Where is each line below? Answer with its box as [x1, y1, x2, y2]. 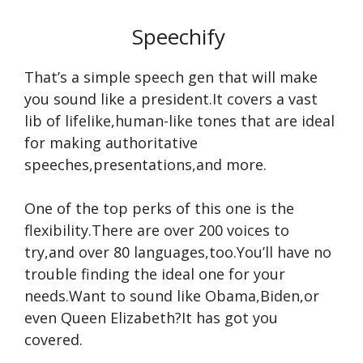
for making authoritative [24, 133, 198, 152]
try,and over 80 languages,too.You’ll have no [24, 242, 331, 262]
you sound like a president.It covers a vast [24, 89, 318, 109]
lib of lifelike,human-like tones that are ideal [24, 111, 335, 130]
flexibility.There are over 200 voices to [24, 220, 289, 240]
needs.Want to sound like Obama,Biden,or [24, 286, 319, 305]
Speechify [132, 22, 231, 51]
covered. [24, 330, 83, 349]
